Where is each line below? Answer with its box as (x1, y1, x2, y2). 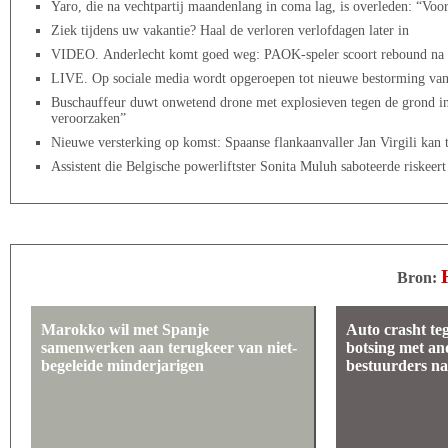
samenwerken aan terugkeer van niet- (41, 339, 297, 356)
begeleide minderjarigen (41, 357, 204, 374)
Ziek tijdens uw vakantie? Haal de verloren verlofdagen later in (51, 23, 409, 38)
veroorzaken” (51, 111, 126, 126)
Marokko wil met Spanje (41, 321, 209, 338)
